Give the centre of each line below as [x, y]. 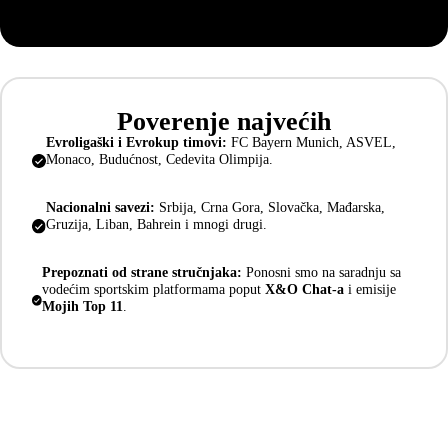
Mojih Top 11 [83, 306]
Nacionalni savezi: [101, 207]
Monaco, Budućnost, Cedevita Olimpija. [160, 158]
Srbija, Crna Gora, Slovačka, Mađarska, [270, 207]
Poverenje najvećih [224, 121]
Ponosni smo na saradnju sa [322, 272]
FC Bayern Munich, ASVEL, [312, 141]
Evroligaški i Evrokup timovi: [137, 141]
